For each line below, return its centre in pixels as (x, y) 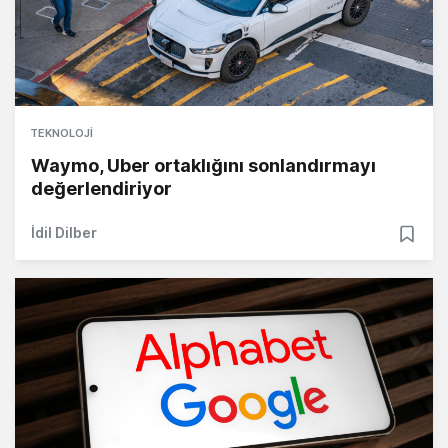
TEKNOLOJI (61, 133)
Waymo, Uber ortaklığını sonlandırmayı (203, 166)
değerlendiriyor (101, 189)
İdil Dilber (64, 233)
